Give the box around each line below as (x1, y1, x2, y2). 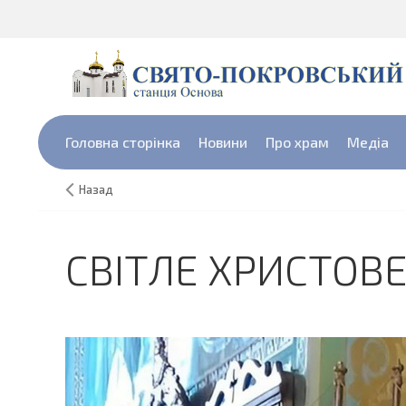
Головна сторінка (65, 133, 180, 150)
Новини (198, 133, 247, 150)
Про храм (266, 133, 329, 150)
